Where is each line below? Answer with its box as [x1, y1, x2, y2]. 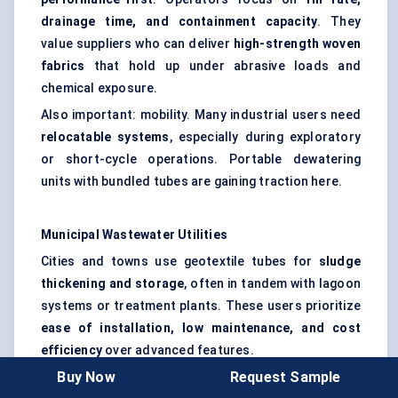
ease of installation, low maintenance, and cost [41, 321, 361, 336]
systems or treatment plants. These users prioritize [41, 298, 361, 314]
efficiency [41, 343, 102, 358]
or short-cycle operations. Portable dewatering [41, 152, 361, 167]
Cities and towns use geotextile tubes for [41, 254, 319, 269]
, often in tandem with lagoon [184, 276, 361, 291]
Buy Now [57, 368, 115, 386]
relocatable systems [41, 130, 170, 145]
